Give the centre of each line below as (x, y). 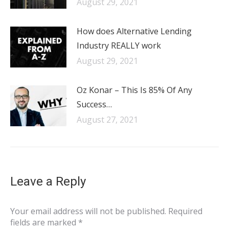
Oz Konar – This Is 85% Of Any (134, 90)
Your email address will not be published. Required (106, 211)
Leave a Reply (48, 181)
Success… (94, 104)
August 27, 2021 (107, 120)
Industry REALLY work (119, 45)
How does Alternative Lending (134, 31)
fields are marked (44, 222)
